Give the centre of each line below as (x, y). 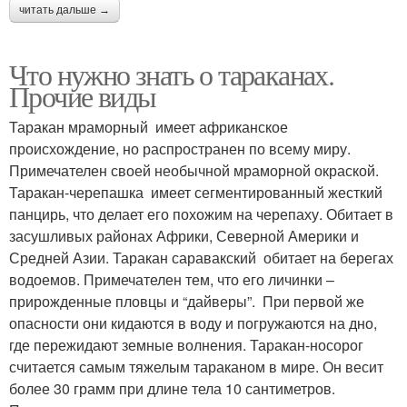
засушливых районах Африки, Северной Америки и (184, 236)
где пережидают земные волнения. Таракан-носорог (186, 345)
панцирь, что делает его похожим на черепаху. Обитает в (201, 214)
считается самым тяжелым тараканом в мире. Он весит (196, 367)
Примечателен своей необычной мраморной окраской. (194, 171)
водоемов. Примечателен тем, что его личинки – (172, 280)
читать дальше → (65, 10)
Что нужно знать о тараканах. (172, 74)
